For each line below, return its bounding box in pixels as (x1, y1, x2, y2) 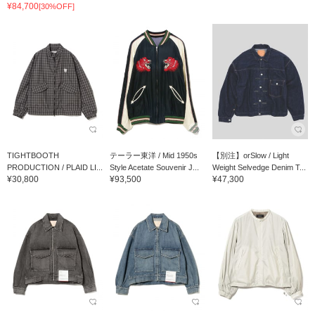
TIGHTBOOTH (7, 150, 59, 160)
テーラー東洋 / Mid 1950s (109, 150, 198, 160)
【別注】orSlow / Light (212, 150, 289, 160)
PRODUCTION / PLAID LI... (7, 162, 103, 172)
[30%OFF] (39, 2, 75, 11)
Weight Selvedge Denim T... (212, 162, 306, 172)
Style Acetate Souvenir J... (109, 162, 199, 172)
